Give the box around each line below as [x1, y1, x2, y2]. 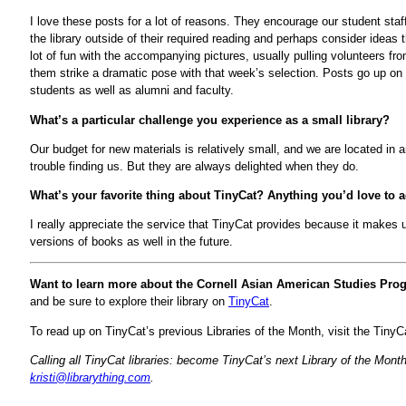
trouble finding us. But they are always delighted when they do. [30, 159, 359, 173]
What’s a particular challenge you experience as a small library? [30, 112, 390, 127]
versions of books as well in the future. [30, 235, 233, 249]
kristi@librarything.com [30, 370, 150, 384]
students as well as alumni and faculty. [30, 83, 234, 98]
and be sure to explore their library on [30, 295, 228, 309]
